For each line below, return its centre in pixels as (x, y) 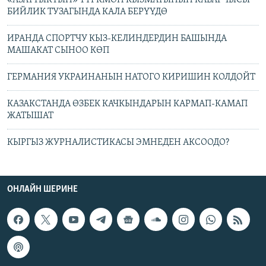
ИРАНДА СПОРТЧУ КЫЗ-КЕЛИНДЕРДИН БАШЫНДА (117, 39)
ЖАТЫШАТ (30, 116)
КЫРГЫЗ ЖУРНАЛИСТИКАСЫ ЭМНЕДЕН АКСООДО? (118, 143)
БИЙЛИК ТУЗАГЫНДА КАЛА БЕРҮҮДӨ (87, 12)
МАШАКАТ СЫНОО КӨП (58, 51)
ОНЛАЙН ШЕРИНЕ (42, 190)
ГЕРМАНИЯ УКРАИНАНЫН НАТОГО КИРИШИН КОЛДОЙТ (131, 77)
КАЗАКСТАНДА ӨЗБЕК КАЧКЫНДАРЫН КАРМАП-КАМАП (127, 104)
